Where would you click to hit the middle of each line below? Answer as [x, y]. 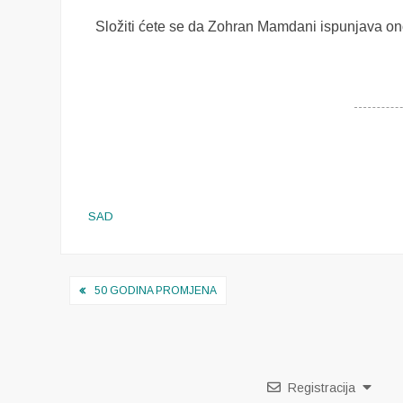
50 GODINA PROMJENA [156, 291]
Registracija [321, 388]
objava [100, 319]
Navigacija [123, 290]
